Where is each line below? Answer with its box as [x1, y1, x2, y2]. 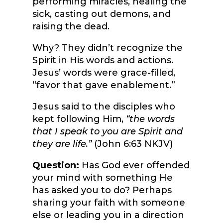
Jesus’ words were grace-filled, [32, 67, 175, 79]
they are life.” [32, 138, 94, 150]
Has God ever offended [79, 160, 190, 171]
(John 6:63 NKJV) [94, 138, 173, 150]
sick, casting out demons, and [32, 8, 171, 20]
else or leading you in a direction [32, 210, 184, 221]
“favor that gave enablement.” [32, 80, 178, 91]
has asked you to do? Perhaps [32, 185, 172, 196]
